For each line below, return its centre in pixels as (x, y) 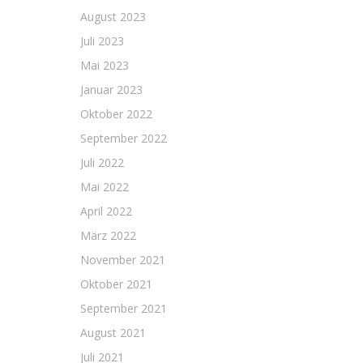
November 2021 (123, 260)
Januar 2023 (111, 90)
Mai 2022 (105, 187)
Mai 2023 (105, 65)
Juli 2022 (102, 162)
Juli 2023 (102, 41)
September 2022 (124, 138)
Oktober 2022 (116, 114)
